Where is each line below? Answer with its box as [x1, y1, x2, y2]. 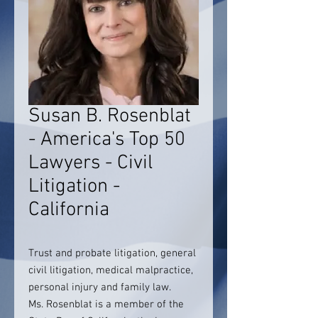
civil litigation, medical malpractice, [28, 264, 193, 277]
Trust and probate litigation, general [28, 247, 196, 260]
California [28, 198, 109, 222]
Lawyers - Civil [28, 151, 153, 175]
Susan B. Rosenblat [28, 104, 191, 128]
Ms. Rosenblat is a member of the [28, 298, 184, 311]
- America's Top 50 [28, 128, 185, 152]
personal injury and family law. [28, 281, 177, 294]
